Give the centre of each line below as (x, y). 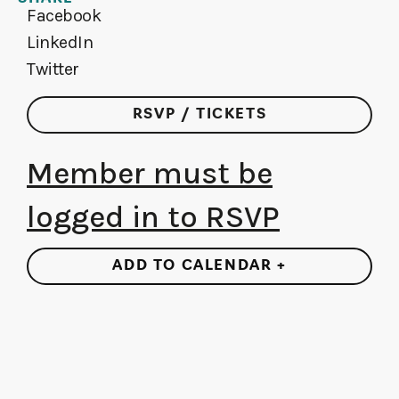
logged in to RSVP (153, 217)
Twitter (53, 69)
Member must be (150, 173)
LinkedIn (60, 42)
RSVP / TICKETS (199, 115)
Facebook (64, 16)
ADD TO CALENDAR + (199, 266)
